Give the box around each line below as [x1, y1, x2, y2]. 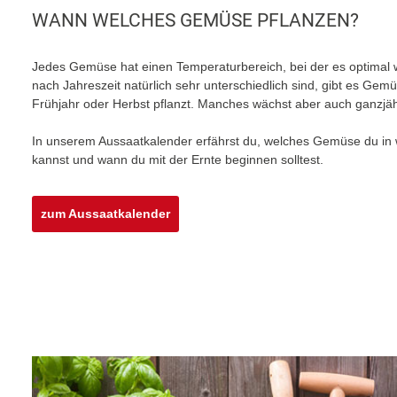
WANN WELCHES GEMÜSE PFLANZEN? [32, 9, 359, 31]
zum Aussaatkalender [41, 206, 170, 221]
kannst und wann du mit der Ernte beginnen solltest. [32, 152, 323, 167]
